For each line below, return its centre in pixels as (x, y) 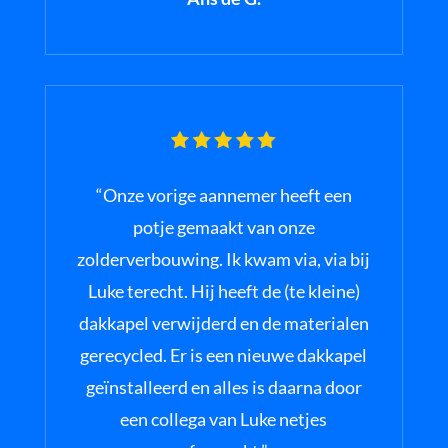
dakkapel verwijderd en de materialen (223, 323)
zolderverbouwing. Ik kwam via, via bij (224, 259)
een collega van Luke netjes (224, 419)
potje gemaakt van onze (223, 227)
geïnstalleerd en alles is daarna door (223, 387)
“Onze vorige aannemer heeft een (223, 195)
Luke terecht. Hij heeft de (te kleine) (223, 291)
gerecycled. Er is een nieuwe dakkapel (224, 355)
